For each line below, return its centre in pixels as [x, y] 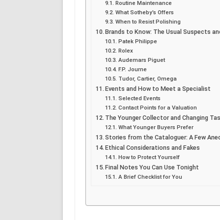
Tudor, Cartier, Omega [147, 78]
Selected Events [139, 98]
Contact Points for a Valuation [157, 107]
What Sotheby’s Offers [144, 12]
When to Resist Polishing [148, 21]
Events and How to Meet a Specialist [158, 88]
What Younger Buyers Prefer [156, 127]
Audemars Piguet [141, 60]
